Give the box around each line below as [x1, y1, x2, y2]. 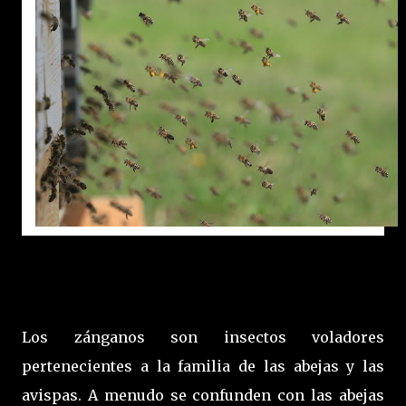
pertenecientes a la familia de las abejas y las [22, 356, 384, 375]
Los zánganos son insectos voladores [22, 327, 384, 346]
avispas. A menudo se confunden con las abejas [22, 385, 384, 404]
